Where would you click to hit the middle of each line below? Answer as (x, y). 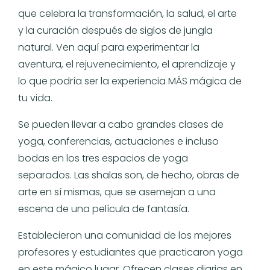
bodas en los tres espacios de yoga (103, 158)
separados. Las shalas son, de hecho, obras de (129, 175)
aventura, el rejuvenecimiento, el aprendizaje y (127, 64)
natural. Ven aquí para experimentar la (109, 47)
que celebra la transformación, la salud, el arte (127, 13)
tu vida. (35, 98)
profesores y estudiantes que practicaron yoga (130, 252)
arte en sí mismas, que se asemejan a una (117, 192)
